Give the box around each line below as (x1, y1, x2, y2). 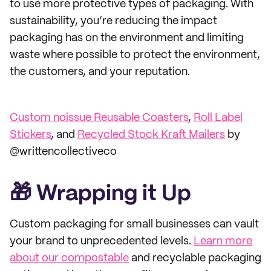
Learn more (194, 236, 252, 247)
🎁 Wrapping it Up (10, 184, 191, 204)
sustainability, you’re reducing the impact (10, 16, 217, 27)
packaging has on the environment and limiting (10, 33, 244, 44)
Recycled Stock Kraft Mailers (77, 129, 225, 140)
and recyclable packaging (129, 253, 261, 264)
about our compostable (10, 253, 129, 264)
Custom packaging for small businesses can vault (10, 219, 259, 230)
